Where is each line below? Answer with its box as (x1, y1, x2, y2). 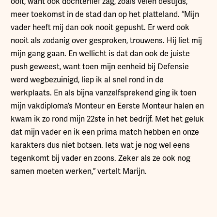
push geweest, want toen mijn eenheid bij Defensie (11, 62, 189, 72)
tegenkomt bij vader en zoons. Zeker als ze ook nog (11, 153, 191, 163)
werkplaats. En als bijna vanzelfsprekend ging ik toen (11, 88, 197, 98)
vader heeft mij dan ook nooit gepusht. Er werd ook (11, 22, 190, 32)
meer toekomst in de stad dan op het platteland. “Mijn (11, 9, 200, 19)
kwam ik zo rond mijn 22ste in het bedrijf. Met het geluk (11, 114, 204, 124)
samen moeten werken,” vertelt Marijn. (11, 166, 147, 176)
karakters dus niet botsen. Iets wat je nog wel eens (11, 140, 190, 150)
